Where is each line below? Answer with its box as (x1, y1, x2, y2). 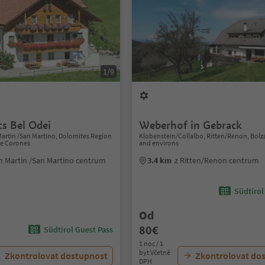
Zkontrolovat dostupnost (5, 250, 108, 261)
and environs (139, 138, 179, 147)
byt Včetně (139, 248, 171, 257)
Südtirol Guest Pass (44, 224, 114, 235)
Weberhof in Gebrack (139, 118, 243, 132)
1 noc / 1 (139, 239, 164, 248)
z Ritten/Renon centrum (174, 155, 260, 166)
